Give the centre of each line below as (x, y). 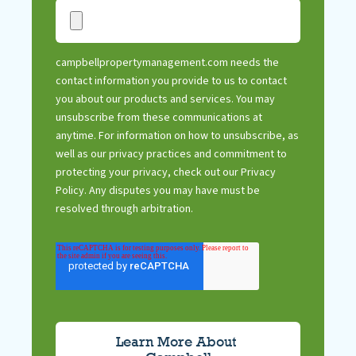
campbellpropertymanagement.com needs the (167, 62)
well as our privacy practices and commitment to (171, 154)
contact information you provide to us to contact (171, 81)
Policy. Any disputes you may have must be (158, 190)
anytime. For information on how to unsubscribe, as (177, 135)
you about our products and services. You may (165, 99)
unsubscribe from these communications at (159, 117)
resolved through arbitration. (124, 209)
